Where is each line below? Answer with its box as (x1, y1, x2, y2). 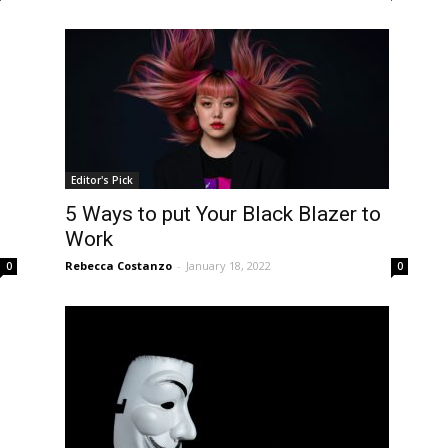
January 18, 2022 (186, 258, 271, 273)
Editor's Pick (71, 173, 133, 187)
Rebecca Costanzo (65, 258, 172, 273)
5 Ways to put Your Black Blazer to (65, 202, 381, 226)
